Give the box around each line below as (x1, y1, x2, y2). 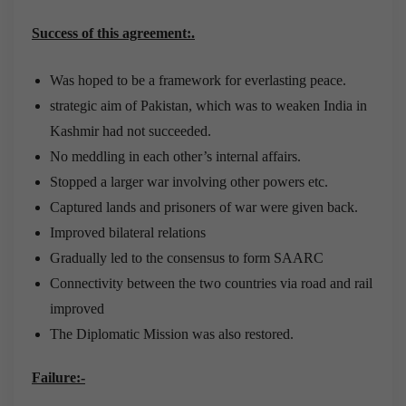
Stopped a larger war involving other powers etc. (50, 173, 328, 189)
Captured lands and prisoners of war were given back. (50, 198, 358, 215)
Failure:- (32, 369, 85, 385)
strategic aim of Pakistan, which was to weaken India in (50, 97, 367, 113)
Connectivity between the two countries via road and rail (50, 275, 372, 291)
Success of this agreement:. (32, 24, 195, 41)
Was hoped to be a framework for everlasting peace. (50, 72, 346, 88)
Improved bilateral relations (50, 224, 206, 240)
